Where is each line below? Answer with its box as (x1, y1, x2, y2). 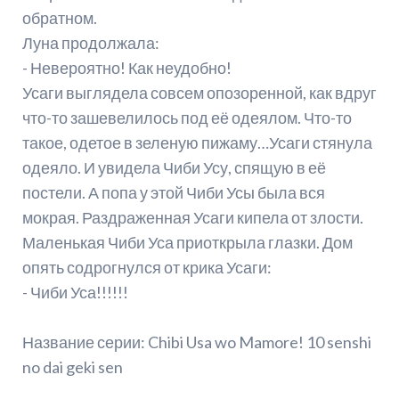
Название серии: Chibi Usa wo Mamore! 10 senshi (21, 332, 371, 353)
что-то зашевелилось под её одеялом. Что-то (21, 108, 352, 128)
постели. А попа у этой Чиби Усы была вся (21, 183, 325, 203)
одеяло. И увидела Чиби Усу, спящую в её (21, 158, 326, 178)
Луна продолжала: (21, 33, 159, 53)
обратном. (21, 8, 97, 28)
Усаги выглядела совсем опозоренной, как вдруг (21, 83, 377, 103)
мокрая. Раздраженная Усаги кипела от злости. (21, 208, 363, 228)
